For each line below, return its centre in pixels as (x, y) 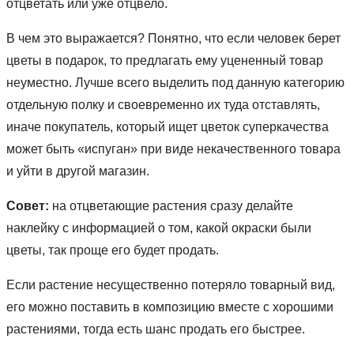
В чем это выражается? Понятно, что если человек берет (173, 39)
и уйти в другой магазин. (78, 171)
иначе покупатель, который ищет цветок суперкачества (168, 127)
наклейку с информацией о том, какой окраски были (159, 228)
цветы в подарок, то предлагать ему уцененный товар (165, 61)
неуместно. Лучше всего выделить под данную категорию (175, 83)
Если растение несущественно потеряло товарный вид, (171, 285)
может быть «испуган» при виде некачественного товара (173, 149)
